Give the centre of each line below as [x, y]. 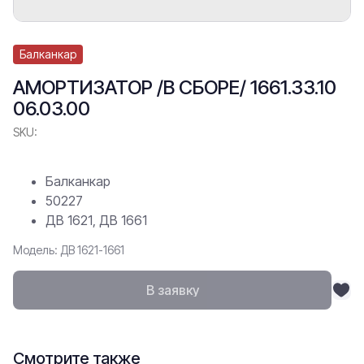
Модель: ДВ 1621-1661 [69, 250]
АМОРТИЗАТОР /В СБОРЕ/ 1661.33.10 [175, 87]
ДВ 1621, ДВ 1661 [96, 220]
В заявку [172, 290]
